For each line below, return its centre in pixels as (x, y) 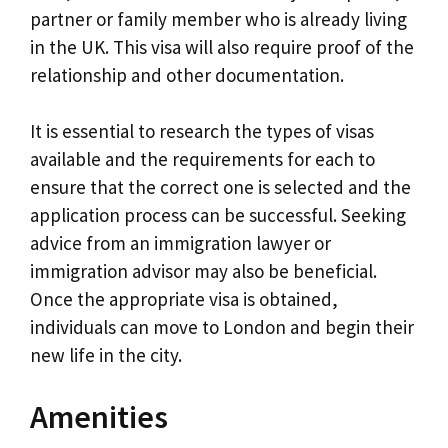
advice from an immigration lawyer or (180, 243)
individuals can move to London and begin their (222, 327)
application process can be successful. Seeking (218, 215)
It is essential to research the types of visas (202, 131)
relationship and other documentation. (187, 74)
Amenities (99, 416)
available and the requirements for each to (202, 159)
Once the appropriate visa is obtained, (184, 299)
